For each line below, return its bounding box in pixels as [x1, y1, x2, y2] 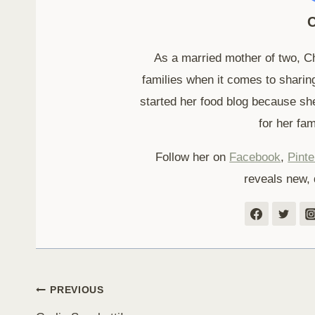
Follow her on [155, 150, 230, 165]
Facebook [229, 150, 281, 165]
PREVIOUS [50, 285, 104, 296]
